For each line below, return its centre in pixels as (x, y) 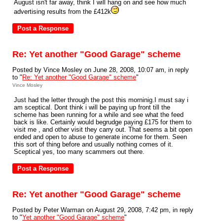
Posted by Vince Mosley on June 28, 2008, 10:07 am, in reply (101, 70)
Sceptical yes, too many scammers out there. (79, 152)
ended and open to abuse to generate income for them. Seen (100, 137)
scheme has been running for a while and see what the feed (99, 115)
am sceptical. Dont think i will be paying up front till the (92, 107)
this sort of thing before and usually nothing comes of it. (93, 144)
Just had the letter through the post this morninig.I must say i (101, 100)
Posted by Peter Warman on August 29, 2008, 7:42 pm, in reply (103, 210)
